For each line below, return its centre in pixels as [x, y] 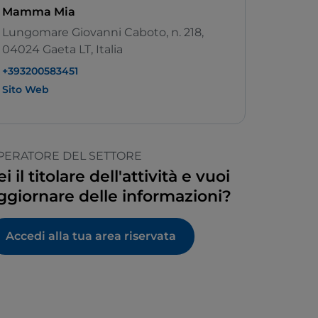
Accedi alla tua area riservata [91, 236]
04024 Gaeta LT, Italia [62, 50]
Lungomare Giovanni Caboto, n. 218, [103, 33]
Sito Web [26, 90]
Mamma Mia [39, 12]
